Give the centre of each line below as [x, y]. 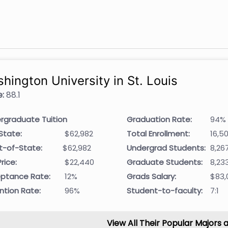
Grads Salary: [152, 176]
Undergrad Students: [166, 148]
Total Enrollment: [159, 134]
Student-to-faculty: [165, 191]
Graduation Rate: [160, 119]
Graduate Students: [165, 162]
